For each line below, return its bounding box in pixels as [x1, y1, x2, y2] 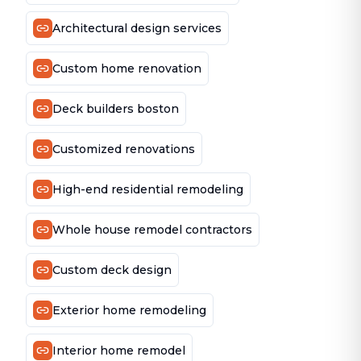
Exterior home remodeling [52, 303, 206, 317]
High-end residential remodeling [52, 182, 243, 197]
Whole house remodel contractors [52, 222, 252, 237]
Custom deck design [52, 263, 172, 277]
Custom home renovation [52, 61, 201, 76]
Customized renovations [52, 142, 195, 156]
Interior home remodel [52, 343, 185, 358]
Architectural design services [52, 21, 222, 35]
